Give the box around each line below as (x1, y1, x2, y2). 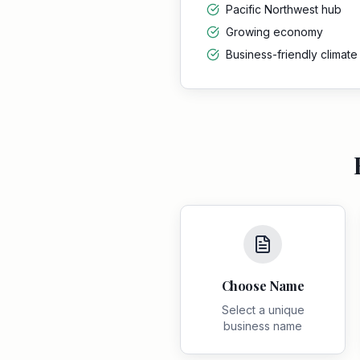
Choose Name (221, 277, 305, 294)
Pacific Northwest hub (226, 2, 342, 16)
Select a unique (221, 303, 305, 317)
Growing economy (226, 25, 323, 39)
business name (223, 319, 302, 333)
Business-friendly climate (226, 47, 358, 61)
